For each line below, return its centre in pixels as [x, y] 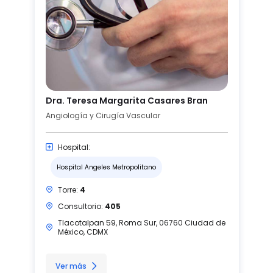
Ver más [71, 266]
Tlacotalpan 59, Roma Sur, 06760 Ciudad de [141, 222]
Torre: [69, 190]
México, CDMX [83, 232]
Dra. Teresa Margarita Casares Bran [126, 100]
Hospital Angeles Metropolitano [106, 167]
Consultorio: [81, 206]
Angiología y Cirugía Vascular [103, 115]
